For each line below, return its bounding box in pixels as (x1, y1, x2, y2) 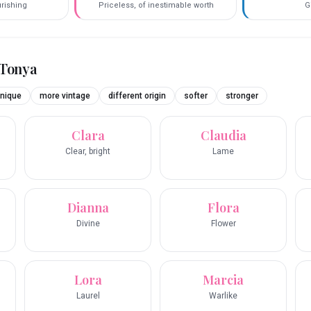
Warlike (209, 291, 237, 301)
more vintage (40, 91, 90, 101)
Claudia (200, 127, 246, 144)
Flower (210, 219, 236, 229)
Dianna (67, 199, 109, 217)
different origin (108, 91, 166, 101)
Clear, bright (65, 146, 110, 157)
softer (184, 91, 208, 101)
